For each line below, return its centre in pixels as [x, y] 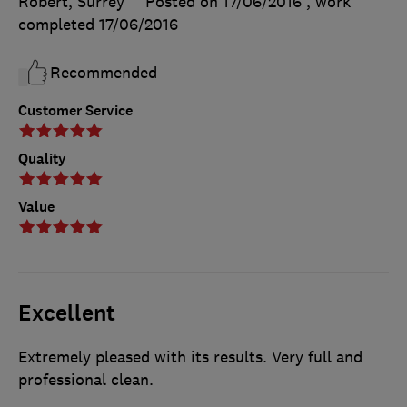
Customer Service [75, 110]
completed [59, 24]
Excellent [67, 313]
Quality [42, 158]
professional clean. [86, 379]
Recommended [104, 72]
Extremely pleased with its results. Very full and [190, 357]
